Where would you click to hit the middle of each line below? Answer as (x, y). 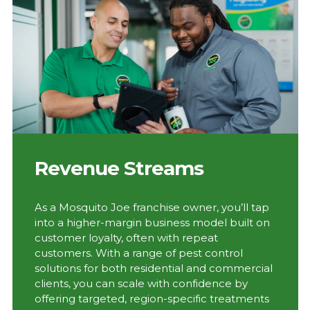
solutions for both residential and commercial (153, 268)
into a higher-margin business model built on (152, 222)
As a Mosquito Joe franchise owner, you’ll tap (152, 207)
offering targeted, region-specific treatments (152, 298)
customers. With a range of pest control (138, 253)
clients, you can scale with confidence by (141, 283)
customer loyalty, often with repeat (126, 237)
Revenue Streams (119, 168)
